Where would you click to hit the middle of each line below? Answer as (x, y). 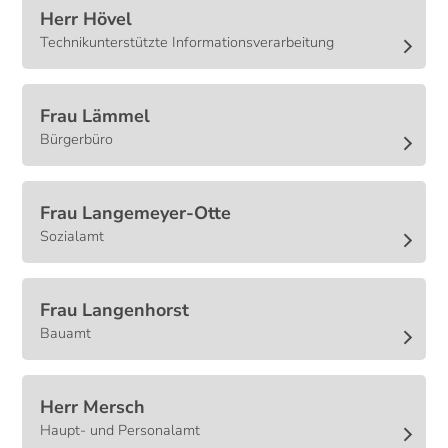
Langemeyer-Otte (157, 213)
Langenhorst (136, 310)
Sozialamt (72, 236)
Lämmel (116, 116)
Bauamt (66, 333)
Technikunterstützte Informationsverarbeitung (187, 42)
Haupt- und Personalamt (120, 430)
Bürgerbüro (77, 139)
